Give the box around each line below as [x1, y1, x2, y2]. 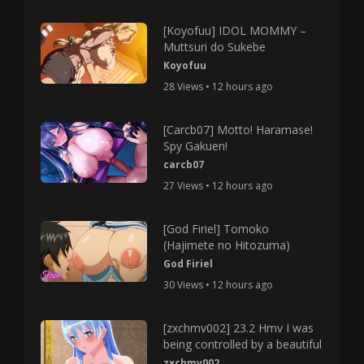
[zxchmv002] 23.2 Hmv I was [163, 320, 314, 336]
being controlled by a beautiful [163, 336, 323, 352]
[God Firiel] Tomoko [163, 221, 270, 236]
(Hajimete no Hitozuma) [163, 237, 291, 253]
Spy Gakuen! [163, 138, 228, 154]
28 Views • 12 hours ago [163, 80, 274, 93]
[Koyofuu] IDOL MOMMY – [163, 23, 307, 38]
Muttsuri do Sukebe [163, 39, 266, 54]
